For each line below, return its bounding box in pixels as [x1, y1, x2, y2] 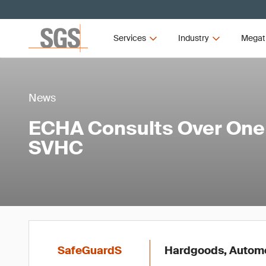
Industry [178, 33, 209, 43]
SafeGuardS [58, 243, 122, 258]
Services [113, 33, 147, 43]
